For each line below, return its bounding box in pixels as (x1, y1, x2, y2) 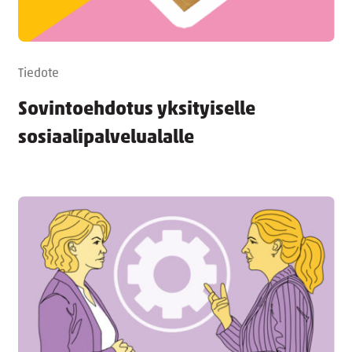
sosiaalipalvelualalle (17, 128, 194, 148)
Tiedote (17, 67, 59, 80)
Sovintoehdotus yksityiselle (17, 100, 255, 119)
